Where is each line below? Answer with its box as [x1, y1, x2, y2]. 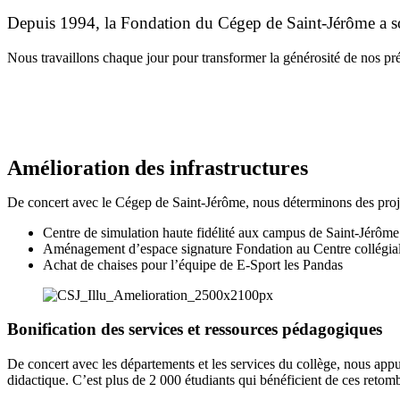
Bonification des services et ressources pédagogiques [7, 320, 382, 339]
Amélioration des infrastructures [7, 155, 308, 179]
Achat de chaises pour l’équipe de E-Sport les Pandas [43, 256, 343, 272]
